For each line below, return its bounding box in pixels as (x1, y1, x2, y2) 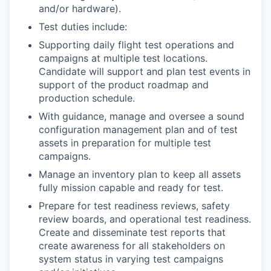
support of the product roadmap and (39, 79, 209, 91)
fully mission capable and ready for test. (39, 181, 223, 194)
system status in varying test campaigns (39, 253, 223, 265)
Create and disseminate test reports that (39, 226, 226, 238)
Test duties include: (39, 21, 127, 33)
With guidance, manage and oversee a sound (39, 110, 244, 122)
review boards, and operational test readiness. (39, 213, 251, 225)
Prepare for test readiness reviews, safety (39, 200, 230, 212)
